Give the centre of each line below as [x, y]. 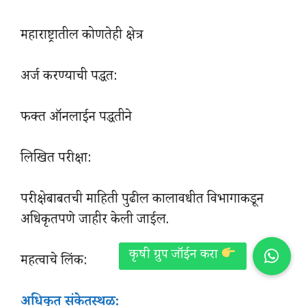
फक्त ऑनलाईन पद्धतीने [76, 119]
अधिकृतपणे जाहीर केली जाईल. [95, 222]
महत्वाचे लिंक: [54, 263]
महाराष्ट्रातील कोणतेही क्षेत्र [82, 37]
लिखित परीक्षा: [56, 160]
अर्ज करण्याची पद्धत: [69, 78]
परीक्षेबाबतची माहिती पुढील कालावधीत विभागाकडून [142, 201]
